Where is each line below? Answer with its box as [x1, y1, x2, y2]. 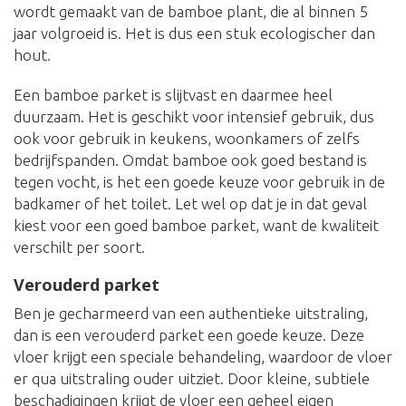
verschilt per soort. [14, 238, 145, 256]
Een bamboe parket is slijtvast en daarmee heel [14, 86, 333, 104]
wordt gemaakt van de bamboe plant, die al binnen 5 [14, 3, 368, 21]
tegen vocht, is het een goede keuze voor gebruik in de [14, 173, 385, 191]
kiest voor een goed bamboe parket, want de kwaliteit [14, 217, 379, 235]
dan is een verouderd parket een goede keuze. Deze [14, 326, 364, 344]
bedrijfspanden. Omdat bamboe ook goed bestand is [14, 151, 367, 169]
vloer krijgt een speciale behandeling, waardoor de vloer [14, 348, 392, 366]
